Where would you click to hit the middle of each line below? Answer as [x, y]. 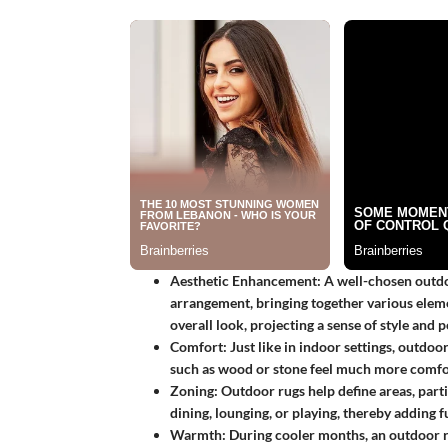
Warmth [195, 434]
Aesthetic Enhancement [243, 280]
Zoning [191, 390]
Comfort [196, 346]
